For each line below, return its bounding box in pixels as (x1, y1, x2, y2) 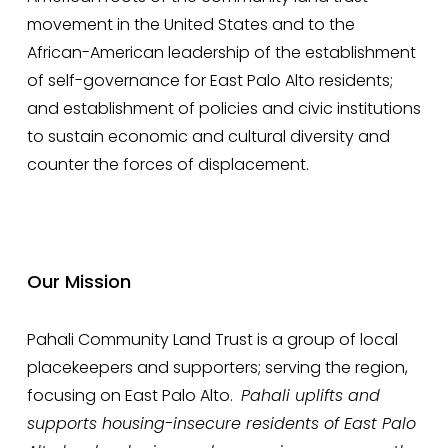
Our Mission (26, 268, 131, 294)
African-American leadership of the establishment (26, 40, 416, 64)
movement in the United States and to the (26, 12, 355, 36)
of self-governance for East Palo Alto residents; (26, 68, 393, 92)
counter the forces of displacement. (26, 152, 309, 176)
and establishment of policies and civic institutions (26, 96, 421, 120)
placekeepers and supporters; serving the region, (26, 355, 408, 379)
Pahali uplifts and (240, 383, 380, 407)
